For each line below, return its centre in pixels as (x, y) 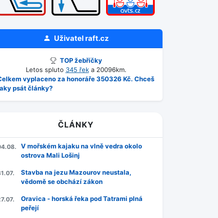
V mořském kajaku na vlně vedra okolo (82, 146)
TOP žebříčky (80, 60)
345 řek (77, 70)
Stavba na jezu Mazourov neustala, (76, 172)
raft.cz (97, 38)
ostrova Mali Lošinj (50, 155)
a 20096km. (108, 70)
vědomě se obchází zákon (62, 182)
